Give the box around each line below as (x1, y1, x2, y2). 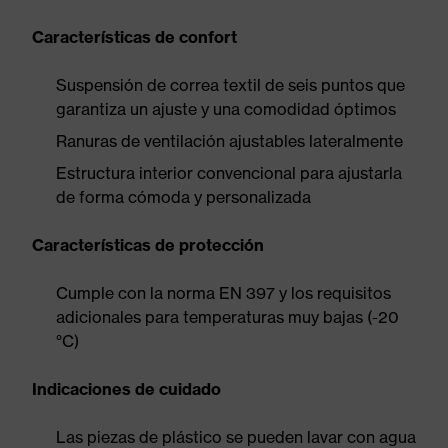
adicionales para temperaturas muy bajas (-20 (56, 307, 399, 327)
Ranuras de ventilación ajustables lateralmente (56, 131, 403, 151)
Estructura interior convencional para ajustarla (56, 163, 402, 183)
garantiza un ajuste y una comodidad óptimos (56, 99, 396, 119)
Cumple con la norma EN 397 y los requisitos (56, 283, 391, 303)
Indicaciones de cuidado (32, 379, 221, 399)
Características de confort (32, 27, 237, 47)
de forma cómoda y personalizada (56, 187, 311, 207)
